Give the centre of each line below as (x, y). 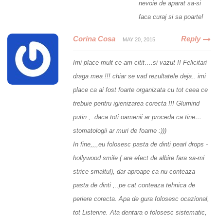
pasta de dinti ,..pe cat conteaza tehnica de (134, 185)
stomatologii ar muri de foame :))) (120, 130)
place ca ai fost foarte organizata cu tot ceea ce (140, 90)
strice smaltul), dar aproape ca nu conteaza (134, 171)
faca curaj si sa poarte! (171, 17)
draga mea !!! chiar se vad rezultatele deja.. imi (139, 76)
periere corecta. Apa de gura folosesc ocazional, (141, 199)
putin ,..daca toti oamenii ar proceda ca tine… (137, 117)
